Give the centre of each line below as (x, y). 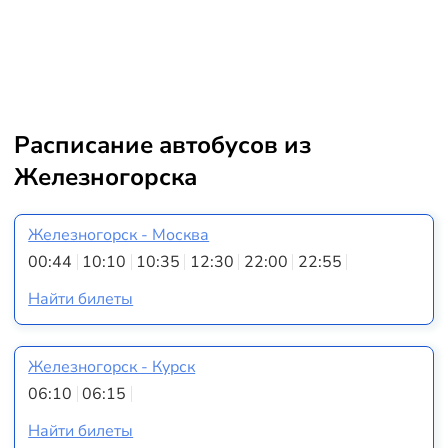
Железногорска (105, 176)
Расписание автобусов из (162, 144)
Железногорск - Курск (112, 366)
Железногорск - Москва (119, 234)
